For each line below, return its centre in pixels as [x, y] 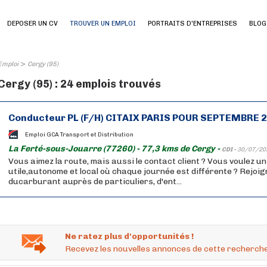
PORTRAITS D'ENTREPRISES [193, 24]
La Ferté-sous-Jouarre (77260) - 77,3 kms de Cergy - [115, 149]
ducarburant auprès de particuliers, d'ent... [95, 181]
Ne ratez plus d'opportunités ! [129, 236]
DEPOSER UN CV [32, 24]
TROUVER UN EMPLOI [103, 24]
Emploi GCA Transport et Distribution [79, 134]
